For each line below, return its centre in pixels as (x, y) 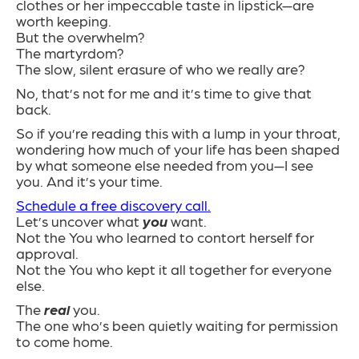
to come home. (65, 341)
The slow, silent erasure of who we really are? (161, 69)
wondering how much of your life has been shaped (178, 149)
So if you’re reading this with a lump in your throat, (178, 133)
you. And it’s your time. (89, 181)
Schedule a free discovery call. (113, 205)
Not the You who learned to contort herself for (165, 237)
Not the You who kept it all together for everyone (174, 269)
